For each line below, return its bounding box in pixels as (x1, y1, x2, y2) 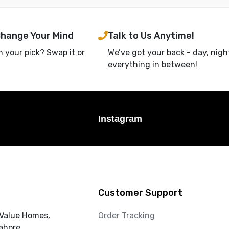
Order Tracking (98, 210, 155, 220)
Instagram (98, 113, 142, 124)
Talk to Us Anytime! (108, 30, 194, 41)
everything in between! (108, 59, 197, 70)
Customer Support (98, 187, 182, 198)
